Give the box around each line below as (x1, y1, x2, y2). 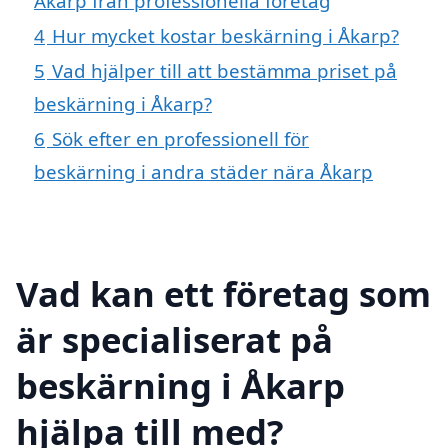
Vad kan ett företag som (16, 269, 431, 317)
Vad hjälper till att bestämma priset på (52, 57, 397, 83)
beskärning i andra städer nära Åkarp (34, 158, 373, 184)
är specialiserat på (16, 315, 333, 363)
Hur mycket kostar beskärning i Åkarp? (52, 22, 399, 48)
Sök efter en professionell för (52, 125, 309, 151)
